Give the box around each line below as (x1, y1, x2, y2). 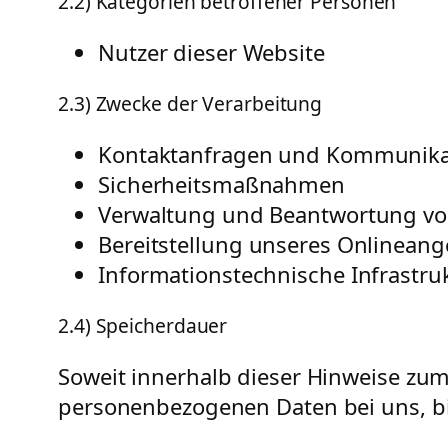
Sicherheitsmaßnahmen (98, 169, 345, 200)
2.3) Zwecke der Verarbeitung (58, 89, 323, 117)
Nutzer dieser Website (98, 37, 325, 68)
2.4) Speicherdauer (58, 311, 228, 339)
